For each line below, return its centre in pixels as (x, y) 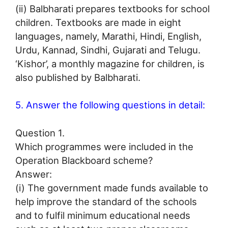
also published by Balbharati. (78, 77)
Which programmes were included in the (104, 147)
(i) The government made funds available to (112, 188)
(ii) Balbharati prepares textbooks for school (112, 8)
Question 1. (40, 133)
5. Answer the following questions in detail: (110, 105)
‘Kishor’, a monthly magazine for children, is (110, 63)
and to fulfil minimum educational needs (103, 216)
